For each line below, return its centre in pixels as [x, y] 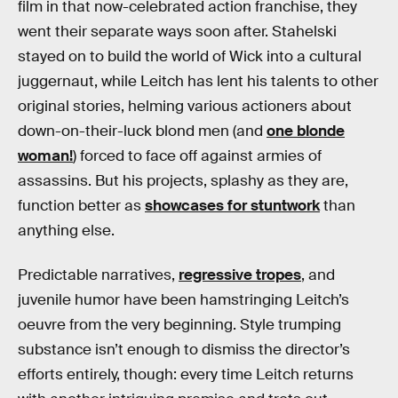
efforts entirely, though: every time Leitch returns [186, 374]
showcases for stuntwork [232, 206]
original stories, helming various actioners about [185, 106]
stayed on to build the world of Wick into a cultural [190, 56]
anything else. [66, 231]
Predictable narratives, [98, 275]
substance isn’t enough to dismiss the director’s [184, 349]
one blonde [306, 131]
